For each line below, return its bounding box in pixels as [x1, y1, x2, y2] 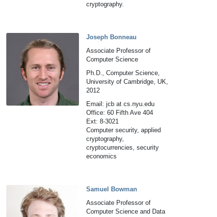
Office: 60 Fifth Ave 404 [86, 109, 154, 116]
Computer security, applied [86, 126, 161, 134]
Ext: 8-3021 [86, 118, 119, 125]
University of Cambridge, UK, [86, 78, 169, 85]
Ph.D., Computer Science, [86, 69, 160, 77]
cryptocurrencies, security [86, 144, 159, 151]
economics [86, 153, 117, 160]
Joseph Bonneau [86, 33, 137, 41]
